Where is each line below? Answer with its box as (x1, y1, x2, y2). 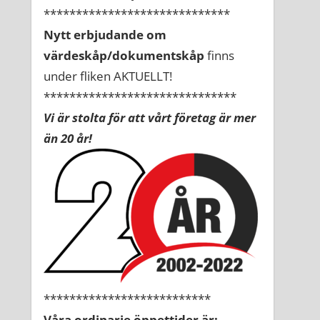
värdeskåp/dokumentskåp (44, 47, 204, 64)
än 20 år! (44, 130, 92, 147)
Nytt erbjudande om (44, 26, 166, 44)
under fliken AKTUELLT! (44, 68, 172, 85)
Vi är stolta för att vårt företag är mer (44, 109, 256, 126)
